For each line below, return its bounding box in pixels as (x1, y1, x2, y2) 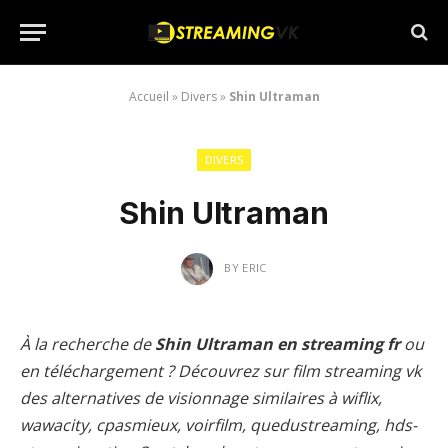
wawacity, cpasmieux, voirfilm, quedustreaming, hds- (20, 414, 417, 436)
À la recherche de (20, 333, 155, 355)
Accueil (128, 88, 169, 105)
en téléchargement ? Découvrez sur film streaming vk (20, 360, 421, 382)
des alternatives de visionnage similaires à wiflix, (20, 387, 382, 409)
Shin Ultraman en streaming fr (155, 333, 400, 355)
